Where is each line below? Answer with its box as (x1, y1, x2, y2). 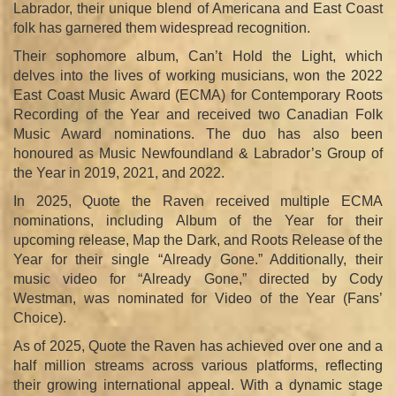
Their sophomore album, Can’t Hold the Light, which (13, 48, 383, 64)
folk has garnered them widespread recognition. (13, 19, 310, 35)
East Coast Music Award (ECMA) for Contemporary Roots (13, 87, 383, 103)
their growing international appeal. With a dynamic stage (13, 377, 383, 392)
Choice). (13, 309, 66, 325)
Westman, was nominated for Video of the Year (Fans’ (13, 290, 383, 306)
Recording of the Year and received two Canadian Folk (13, 106, 383, 122)
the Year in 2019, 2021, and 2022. (13, 164, 225, 180)
